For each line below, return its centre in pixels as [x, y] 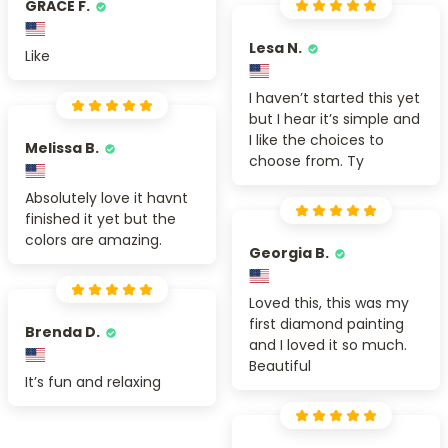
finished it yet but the [100, 218]
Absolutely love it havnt [106, 197]
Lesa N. [275, 47]
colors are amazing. [93, 239]
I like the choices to [316, 139]
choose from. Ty [306, 160]
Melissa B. [62, 147]
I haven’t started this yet [334, 97]
